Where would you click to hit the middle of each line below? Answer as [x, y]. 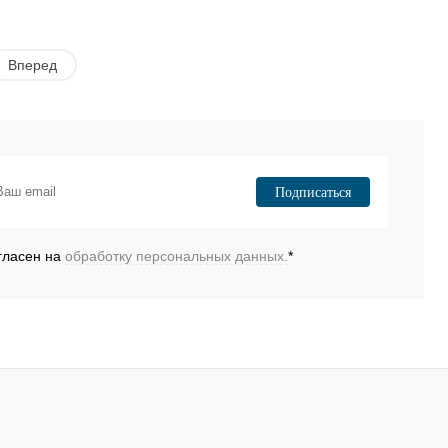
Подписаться [313, 193]
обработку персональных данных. [176, 255]
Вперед [32, 65]
